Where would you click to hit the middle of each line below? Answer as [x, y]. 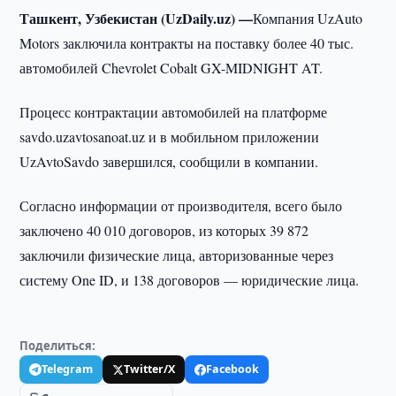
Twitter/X [150, 369]
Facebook [233, 369]
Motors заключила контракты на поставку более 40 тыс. [187, 43]
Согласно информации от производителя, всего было [181, 206]
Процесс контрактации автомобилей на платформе [174, 112]
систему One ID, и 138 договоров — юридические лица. [190, 280]
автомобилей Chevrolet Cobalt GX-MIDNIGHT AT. [171, 68]
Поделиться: [58, 346]
